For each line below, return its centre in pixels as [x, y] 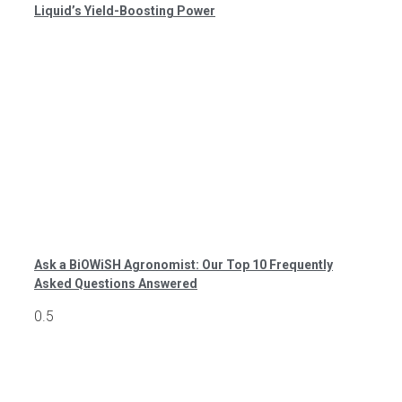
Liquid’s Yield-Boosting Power [125, 10]
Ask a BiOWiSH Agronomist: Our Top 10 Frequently [184, 264]
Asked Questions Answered [116, 283]
